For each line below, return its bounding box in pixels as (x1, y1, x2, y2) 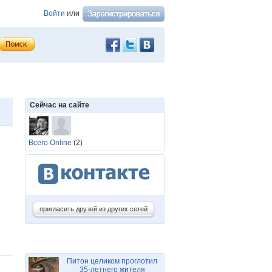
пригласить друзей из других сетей (39, 205, 148, 212)
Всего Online (29, 138, 72, 147)
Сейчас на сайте (30, 101, 89, 109)
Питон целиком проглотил (67, 257, 157, 265)
